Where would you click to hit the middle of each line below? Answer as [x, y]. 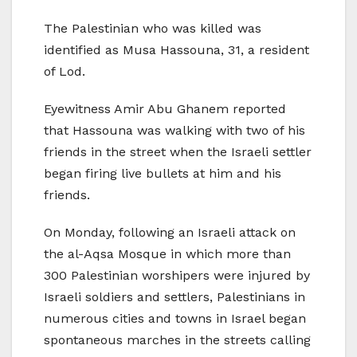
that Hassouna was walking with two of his [175, 130]
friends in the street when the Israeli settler [178, 151]
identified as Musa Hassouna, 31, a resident [177, 49]
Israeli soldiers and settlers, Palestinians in [175, 296]
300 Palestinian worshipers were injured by [177, 275]
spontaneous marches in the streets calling [177, 339]
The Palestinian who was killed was [153, 28]
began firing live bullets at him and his [163, 173]
